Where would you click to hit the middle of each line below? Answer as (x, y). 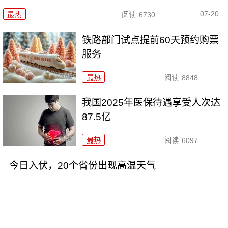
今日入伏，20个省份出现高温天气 (82, 166)
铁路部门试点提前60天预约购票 (151, 40)
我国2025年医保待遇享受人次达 (151, 103)
